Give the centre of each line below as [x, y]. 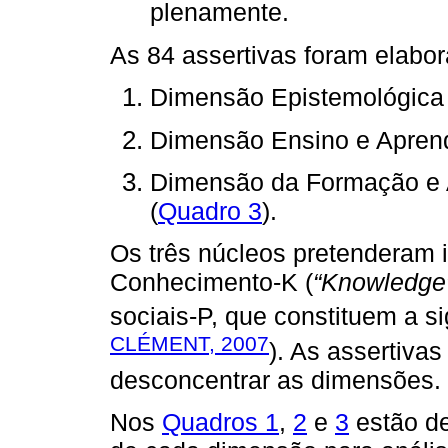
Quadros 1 [220, 422]
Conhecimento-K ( [211, 282]
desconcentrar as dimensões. [275, 379]
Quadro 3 [210, 210]
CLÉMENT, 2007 [189, 343]
